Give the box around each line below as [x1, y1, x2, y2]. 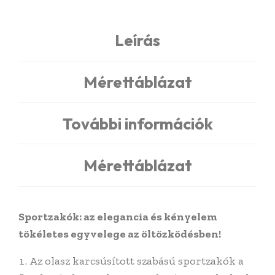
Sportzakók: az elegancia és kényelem [18, 209, 217, 223]
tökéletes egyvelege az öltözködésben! [18, 227, 221, 241]
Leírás [115, 29, 160, 50]
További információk [62, 113, 213, 134]
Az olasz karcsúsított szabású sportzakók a [29, 254, 244, 268]
